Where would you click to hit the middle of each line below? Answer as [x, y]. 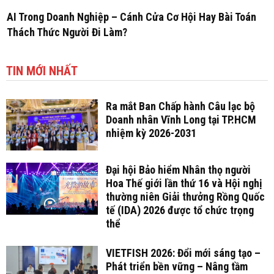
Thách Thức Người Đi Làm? [67, 32]
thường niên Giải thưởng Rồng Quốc [185, 197]
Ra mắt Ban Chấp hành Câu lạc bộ [180, 106]
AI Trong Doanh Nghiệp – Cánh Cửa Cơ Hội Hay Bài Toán [131, 17]
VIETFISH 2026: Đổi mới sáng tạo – [183, 253]
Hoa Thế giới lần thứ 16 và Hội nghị [184, 183]
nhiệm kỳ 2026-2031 [151, 133]
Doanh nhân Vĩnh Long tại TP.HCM [181, 119]
